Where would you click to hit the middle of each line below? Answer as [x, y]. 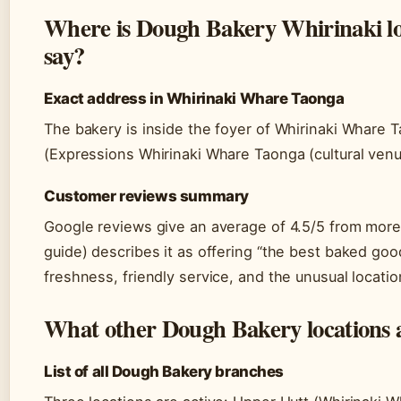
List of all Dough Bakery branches [164, 372]
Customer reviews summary [146, 196]
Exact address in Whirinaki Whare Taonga [194, 99]
